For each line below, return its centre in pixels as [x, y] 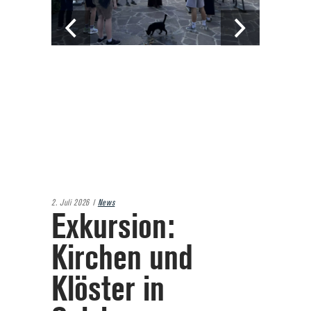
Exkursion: [113, 226]
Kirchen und [122, 257]
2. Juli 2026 [70, 202]
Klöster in [108, 288]
